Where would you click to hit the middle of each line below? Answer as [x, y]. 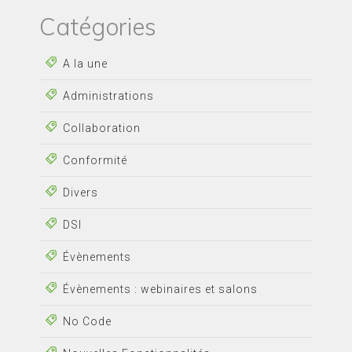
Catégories [98, 27]
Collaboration [102, 128]
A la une [85, 64]
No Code [87, 322]
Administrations [108, 96]
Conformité [95, 161]
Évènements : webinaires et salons [160, 290]
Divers [81, 193]
